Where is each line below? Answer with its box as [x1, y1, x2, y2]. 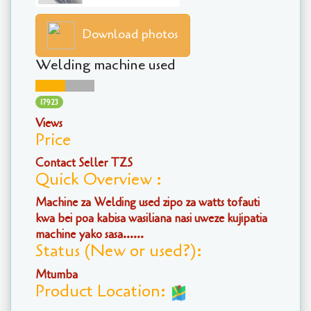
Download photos [82, 25, 178, 42]
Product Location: [35, 280, 170, 303]
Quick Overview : [35, 167, 162, 191]
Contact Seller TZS [35, 154, 133, 171]
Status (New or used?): [35, 239, 202, 263]
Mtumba [35, 266, 78, 283]
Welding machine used [35, 54, 176, 74]
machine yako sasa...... [35, 226, 144, 243]
